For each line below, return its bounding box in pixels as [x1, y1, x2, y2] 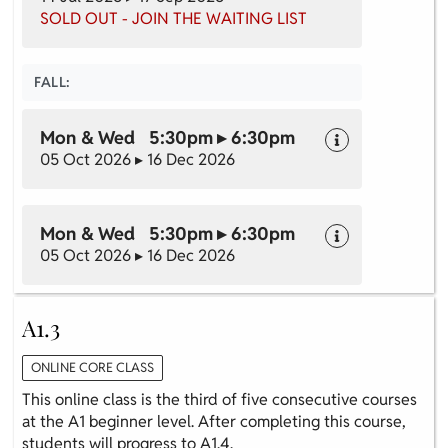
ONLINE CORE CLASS [31, 359, 154, 377]
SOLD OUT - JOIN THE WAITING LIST [40, 7, 307, 29]
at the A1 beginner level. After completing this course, [22, 411, 406, 433]
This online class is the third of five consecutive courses [22, 389, 417, 411]
